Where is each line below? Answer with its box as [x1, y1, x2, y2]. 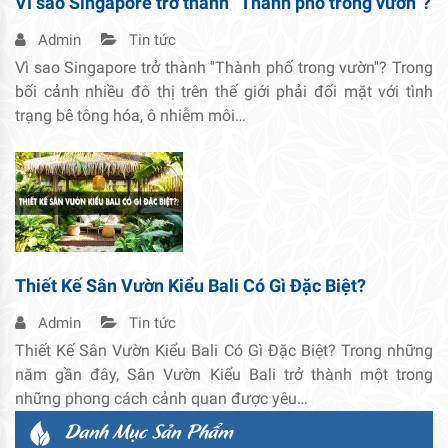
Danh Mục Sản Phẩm [65, 415, 233, 445]
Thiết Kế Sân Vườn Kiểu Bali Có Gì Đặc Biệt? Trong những [15, 340, 433, 360]
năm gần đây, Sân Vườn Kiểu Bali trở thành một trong [15, 364, 433, 384]
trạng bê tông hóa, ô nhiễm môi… [15, 105, 246, 125]
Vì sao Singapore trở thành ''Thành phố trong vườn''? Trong [15, 57, 433, 77]
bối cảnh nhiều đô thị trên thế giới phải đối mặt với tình [15, 81, 433, 101]
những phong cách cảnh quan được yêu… [15, 388, 308, 408]
